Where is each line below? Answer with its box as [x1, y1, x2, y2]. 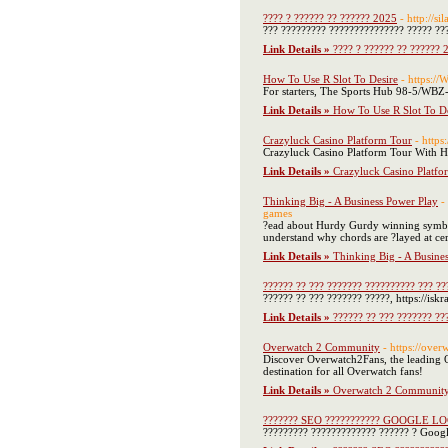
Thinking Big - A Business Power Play [263, 195, 438, 207]
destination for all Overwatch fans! [263, 365, 423, 377]
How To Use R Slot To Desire [263, 73, 398, 85]
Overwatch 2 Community [263, 341, 380, 353]
